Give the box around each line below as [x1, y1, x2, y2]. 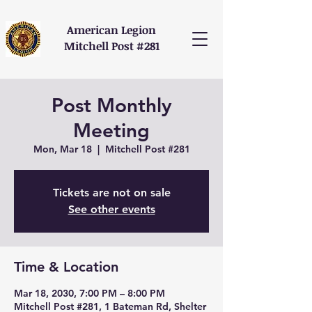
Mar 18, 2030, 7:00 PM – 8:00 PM [14, 287, 165, 299]
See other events [68, 203, 155, 216]
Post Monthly [51, 93, 172, 117]
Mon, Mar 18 [33, 143, 92, 155]
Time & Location [14, 258, 118, 275]
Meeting [73, 118, 150, 142]
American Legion [67, 22, 156, 38]
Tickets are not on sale [52, 186, 171, 199]
